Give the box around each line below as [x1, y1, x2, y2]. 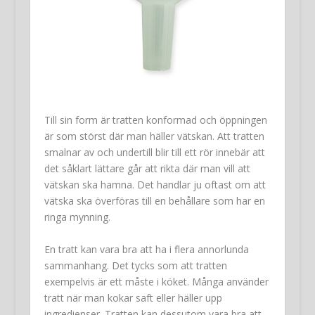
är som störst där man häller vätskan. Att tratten [44, 129, 264, 143]
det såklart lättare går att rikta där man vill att [44, 162, 250, 176]
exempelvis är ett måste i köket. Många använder [44, 274, 269, 288]
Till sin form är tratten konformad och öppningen [44, 113, 267, 127]
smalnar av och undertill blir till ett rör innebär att [44, 146, 265, 160]
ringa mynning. [44, 210, 110, 224]
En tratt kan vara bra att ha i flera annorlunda [44, 242, 249, 256]
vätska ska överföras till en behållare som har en [44, 194, 265, 208]
